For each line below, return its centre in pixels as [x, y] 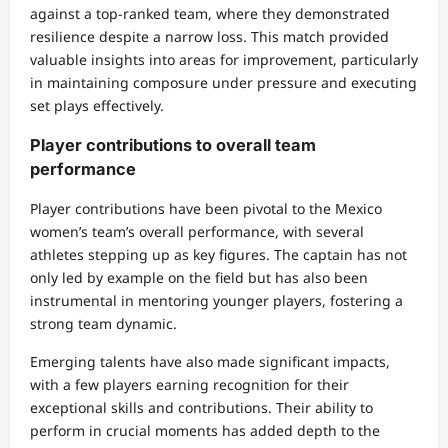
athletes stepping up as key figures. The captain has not [218, 255]
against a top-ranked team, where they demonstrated [210, 13]
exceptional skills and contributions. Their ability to [201, 408]
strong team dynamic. [103, 324]
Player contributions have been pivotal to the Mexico [206, 209]
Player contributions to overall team [173, 145]
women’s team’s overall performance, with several [197, 232]
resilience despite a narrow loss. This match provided [209, 36]
